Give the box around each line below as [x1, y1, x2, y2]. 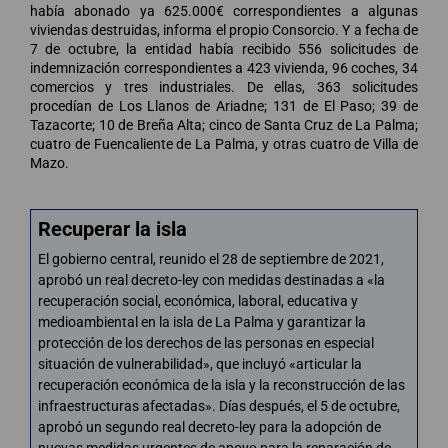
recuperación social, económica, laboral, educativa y [38, 292, 358, 309]
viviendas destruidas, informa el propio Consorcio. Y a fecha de [30, 21, 418, 38]
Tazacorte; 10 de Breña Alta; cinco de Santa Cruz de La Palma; [30, 116, 418, 133]
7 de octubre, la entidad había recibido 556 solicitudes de [30, 40, 418, 57]
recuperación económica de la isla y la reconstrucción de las [38, 376, 405, 393]
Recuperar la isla [38, 216, 187, 241]
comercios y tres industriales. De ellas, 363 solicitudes [30, 78, 418, 95]
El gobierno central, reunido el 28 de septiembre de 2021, [38, 250, 384, 267]
